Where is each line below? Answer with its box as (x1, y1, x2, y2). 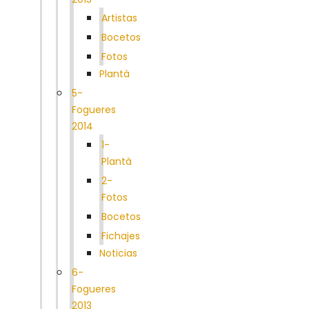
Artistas (101, 10, 137, 25)
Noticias (99, 246, 137, 260)
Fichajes (101, 228, 140, 243)
